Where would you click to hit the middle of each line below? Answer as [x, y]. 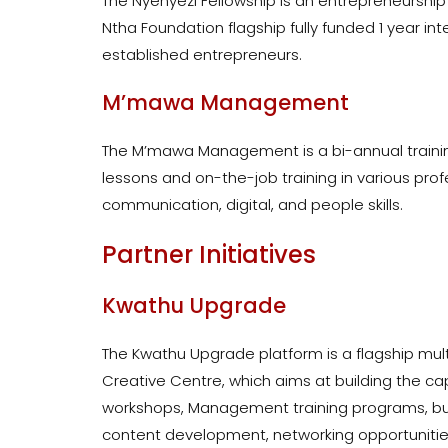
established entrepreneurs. [204, 55]
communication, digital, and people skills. [252, 205]
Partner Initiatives [209, 255]
